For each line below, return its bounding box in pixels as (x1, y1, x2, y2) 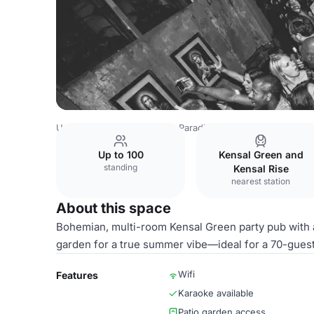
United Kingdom (56, 122, 126, 133)
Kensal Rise (233, 163, 289, 175)
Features (56, 269, 98, 281)
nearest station (231, 176, 290, 186)
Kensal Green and (218, 149, 303, 161)
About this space (56, 200, 171, 217)
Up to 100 (97, 149, 144, 161)
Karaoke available (178, 287, 254, 299)
